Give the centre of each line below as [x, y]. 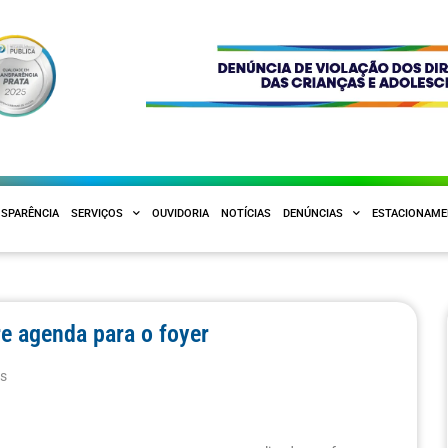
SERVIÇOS [97, 213]
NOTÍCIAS [246, 213]
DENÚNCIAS [313, 213]
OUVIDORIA [180, 213]
